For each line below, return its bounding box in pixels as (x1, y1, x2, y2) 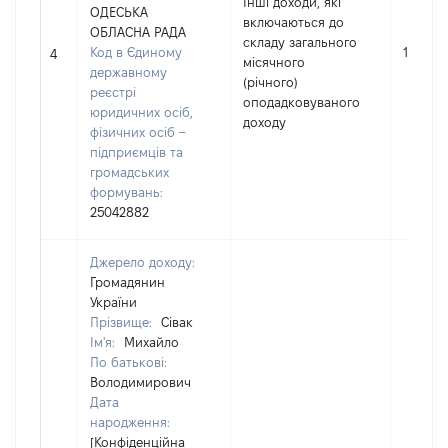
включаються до (243, 15, 344, 29)
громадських (90, 165, 169, 179)
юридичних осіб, (90, 105, 193, 119)
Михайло (124, 335, 179, 349)
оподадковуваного (243, 95, 360, 109)
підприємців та (90, 145, 183, 159)
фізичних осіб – (90, 125, 185, 139)
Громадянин (90, 275, 165, 289)
